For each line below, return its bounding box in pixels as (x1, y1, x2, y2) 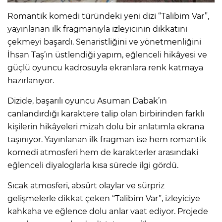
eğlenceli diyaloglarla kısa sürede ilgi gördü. (7, 160, 178, 170)
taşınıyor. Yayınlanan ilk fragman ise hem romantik (7, 134, 207, 144)
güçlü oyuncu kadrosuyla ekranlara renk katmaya (7, 62, 203, 72)
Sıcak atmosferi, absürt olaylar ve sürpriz (7, 180, 165, 190)
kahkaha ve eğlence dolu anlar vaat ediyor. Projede (7, 206, 208, 216)
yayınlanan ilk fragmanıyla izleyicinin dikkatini (7, 24, 187, 34)
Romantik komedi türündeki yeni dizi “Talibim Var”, (7, 11, 209, 21)
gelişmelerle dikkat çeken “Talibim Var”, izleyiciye (7, 193, 200, 203)
